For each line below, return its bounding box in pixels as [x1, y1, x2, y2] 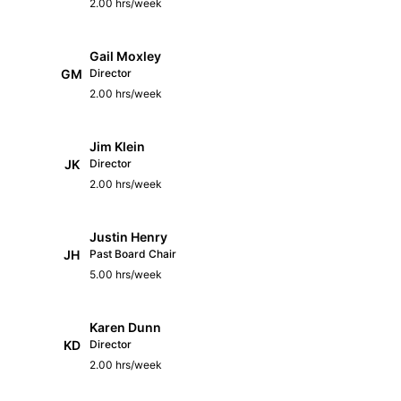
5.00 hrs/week [90, 267, 162, 281]
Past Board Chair [90, 246, 176, 260]
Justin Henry [90, 228, 167, 244]
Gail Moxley [90, 47, 161, 64]
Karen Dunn [90, 319, 161, 335]
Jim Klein [90, 138, 145, 154]
